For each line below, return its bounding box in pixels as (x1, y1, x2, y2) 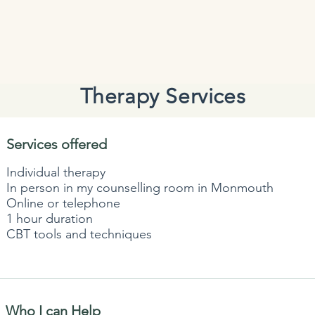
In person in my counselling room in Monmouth (6, 179, 274, 195)
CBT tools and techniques (6, 226, 152, 242)
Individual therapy (6, 164, 105, 180)
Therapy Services (79, 83, 246, 109)
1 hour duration (6, 210, 93, 226)
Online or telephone (6, 195, 120, 211)
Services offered (6, 135, 107, 153)
